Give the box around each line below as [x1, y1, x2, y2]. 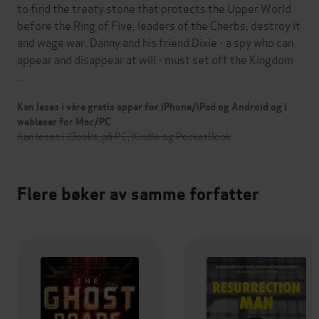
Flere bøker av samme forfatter [17, 182, 259, 205]
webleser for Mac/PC [17, 115, 111, 128]
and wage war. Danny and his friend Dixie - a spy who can [17, 33, 293, 50]
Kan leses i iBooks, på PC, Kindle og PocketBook [17, 127, 231, 143]
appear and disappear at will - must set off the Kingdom [17, 50, 293, 67]
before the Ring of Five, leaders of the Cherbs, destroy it [17, 16, 300, 33]
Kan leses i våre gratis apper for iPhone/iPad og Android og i [17, 100, 287, 113]
